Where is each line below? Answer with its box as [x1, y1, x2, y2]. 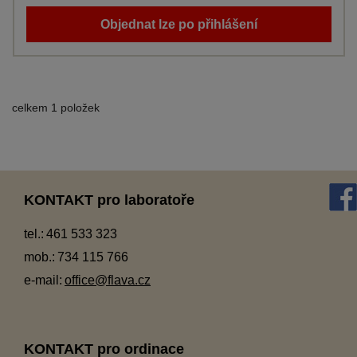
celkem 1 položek [12, 101, 100, 114]
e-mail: [24, 273, 62, 287]
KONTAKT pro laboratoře [24, 191, 194, 208]
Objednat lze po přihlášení [100, 18, 257, 31]
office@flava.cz [65, 273, 151, 287]
